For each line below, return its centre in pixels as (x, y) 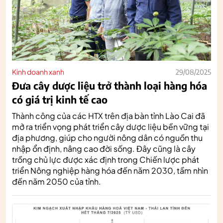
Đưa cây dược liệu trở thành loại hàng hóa (110, 85)
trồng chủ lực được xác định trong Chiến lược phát (106, 159)
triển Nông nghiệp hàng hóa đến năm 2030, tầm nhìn (110, 170)
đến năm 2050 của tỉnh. (56, 181)
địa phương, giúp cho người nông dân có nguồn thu (107, 137)
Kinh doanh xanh (38, 71)
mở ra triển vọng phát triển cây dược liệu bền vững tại (111, 126)
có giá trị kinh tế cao (60, 99)
